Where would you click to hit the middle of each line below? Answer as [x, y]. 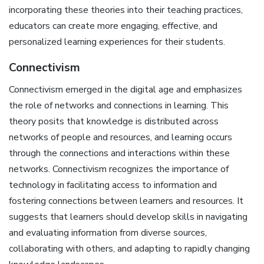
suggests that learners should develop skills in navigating [128, 217]
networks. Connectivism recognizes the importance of [119, 169]
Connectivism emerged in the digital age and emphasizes [126, 90]
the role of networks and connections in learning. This [119, 106]
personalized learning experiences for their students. [117, 42]
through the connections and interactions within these [119, 154]
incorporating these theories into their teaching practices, [126, 10]
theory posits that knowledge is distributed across [114, 122]
